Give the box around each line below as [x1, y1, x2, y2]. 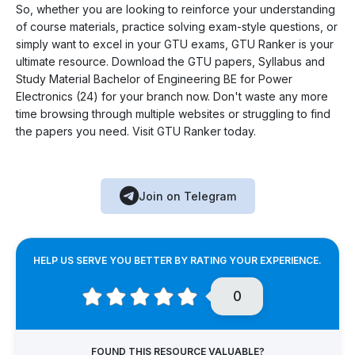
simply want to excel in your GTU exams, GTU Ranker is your [16, 37, 334, 52]
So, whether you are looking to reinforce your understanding [16, 2, 335, 17]
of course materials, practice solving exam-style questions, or [16, 20, 338, 34]
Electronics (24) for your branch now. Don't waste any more [16, 90, 328, 104]
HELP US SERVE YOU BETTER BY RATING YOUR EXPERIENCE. [33, 254, 322, 267]
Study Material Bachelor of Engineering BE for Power [16, 72, 292, 86]
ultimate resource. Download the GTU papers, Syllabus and [16, 55, 325, 69]
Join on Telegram [138, 189, 236, 204]
